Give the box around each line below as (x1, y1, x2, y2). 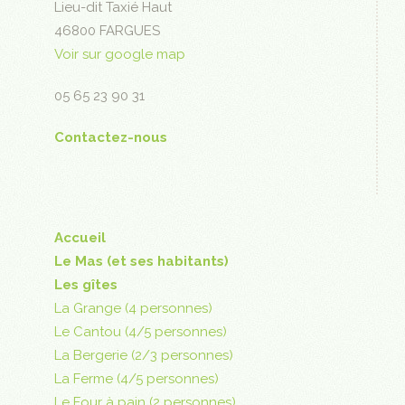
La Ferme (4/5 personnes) (54, 371, 219, 388)
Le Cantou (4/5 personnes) (54, 324, 227, 341)
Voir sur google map (54, 46, 185, 63)
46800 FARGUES (54, 23, 160, 40)
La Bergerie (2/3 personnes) (54, 347, 233, 364)
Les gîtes (54, 277, 118, 294)
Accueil (54, 230, 106, 247)
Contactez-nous (54, 129, 167, 146)
